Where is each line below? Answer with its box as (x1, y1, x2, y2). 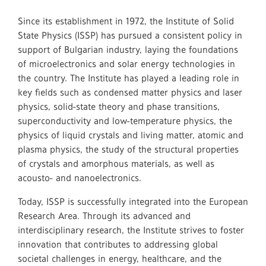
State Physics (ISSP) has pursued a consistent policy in (18, 30, 242, 41)
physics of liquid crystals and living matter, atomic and (18, 129, 243, 141)
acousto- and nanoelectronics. (18, 172, 141, 183)
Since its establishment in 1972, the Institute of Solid (18, 15, 234, 27)
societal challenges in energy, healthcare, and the (18, 253, 221, 264)
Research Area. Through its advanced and (18, 210, 191, 221)
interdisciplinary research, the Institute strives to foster (18, 224, 244, 236)
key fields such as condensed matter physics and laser (18, 87, 242, 98)
